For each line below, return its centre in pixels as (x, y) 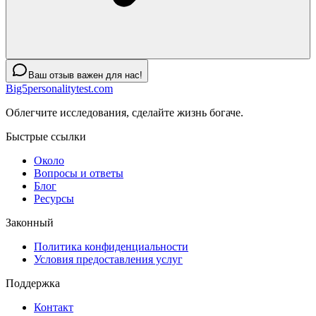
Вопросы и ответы (79, 174)
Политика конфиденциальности (111, 247)
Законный (30, 223)
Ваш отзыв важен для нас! (85, 75)
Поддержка (33, 284)
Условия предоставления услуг (108, 260)
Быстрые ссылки (46, 137)
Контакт (54, 308)
